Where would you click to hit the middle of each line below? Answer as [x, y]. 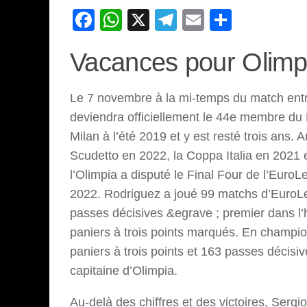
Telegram [222, 20]
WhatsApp [173, 20]
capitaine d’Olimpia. [124, 271]
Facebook [143, 20]
